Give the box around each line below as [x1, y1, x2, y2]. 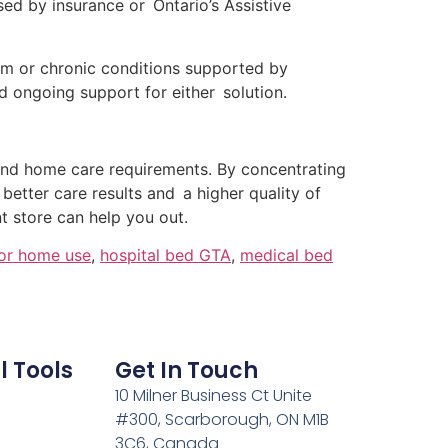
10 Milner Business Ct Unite [114, 384, 312, 408]
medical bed [240, 245, 333, 266]
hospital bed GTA [100, 245, 231, 266]
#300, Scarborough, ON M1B [114, 408, 329, 432]
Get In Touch [114, 355, 258, 387]
